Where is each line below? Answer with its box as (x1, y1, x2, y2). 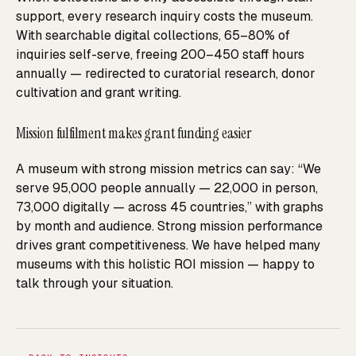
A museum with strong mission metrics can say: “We (16, 160, 321, 177)
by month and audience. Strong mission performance (16, 217, 323, 234)
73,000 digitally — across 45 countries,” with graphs (16, 198, 323, 215)
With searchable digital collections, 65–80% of (16, 26, 290, 44)
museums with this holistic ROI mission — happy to (16, 255, 315, 273)
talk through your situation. (16, 274, 173, 292)
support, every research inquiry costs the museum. (16, 7, 313, 25)
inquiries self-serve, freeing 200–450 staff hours (16, 45, 304, 63)
